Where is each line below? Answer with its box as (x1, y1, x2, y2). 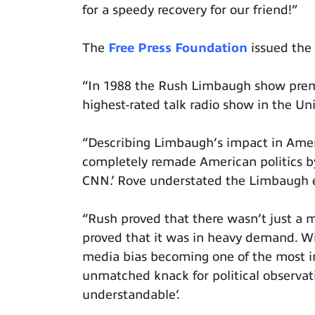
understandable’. (82, 288, 180, 302)
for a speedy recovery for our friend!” (82, 3, 297, 18)
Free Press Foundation (108, 41, 247, 56)
